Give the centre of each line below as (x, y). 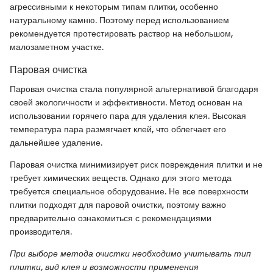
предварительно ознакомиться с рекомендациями (111, 218)
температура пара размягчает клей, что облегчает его (118, 129)
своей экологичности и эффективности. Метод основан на (126, 103)
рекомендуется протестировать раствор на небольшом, (121, 34)
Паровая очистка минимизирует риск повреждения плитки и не (136, 165)
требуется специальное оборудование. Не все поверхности (129, 192)
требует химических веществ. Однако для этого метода (121, 178)
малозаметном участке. (57, 47)
